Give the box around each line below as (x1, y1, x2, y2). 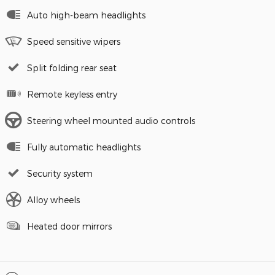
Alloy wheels (27, 194, 80, 205)
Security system (27, 168, 93, 179)
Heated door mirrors (27, 220, 112, 231)
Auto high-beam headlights (27, 9, 145, 20)
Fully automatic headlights (27, 141, 141, 152)
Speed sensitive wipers (27, 36, 120, 47)
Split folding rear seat (27, 62, 117, 73)
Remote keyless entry (27, 88, 117, 99)
